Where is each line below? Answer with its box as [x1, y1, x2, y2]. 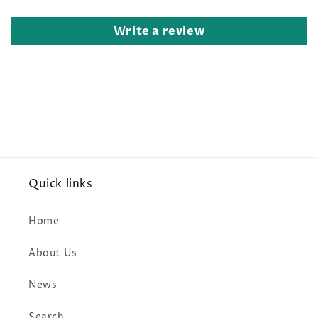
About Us [28, 246, 77, 260]
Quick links [28, 175, 93, 192]
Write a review [113, 23, 205, 39]
